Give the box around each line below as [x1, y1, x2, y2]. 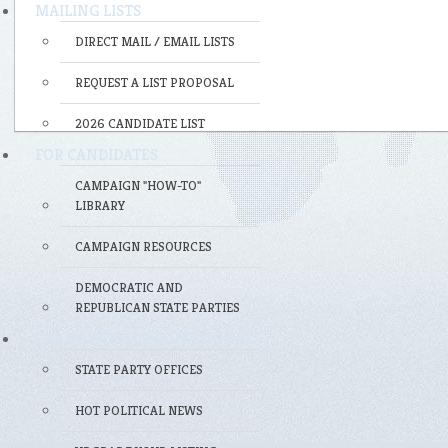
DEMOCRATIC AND [75, 279, 183, 296]
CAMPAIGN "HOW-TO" [75, 177, 201, 194]
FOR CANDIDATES [35, 144, 158, 165]
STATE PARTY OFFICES [75, 361, 203, 378]
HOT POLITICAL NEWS [75, 402, 203, 419]
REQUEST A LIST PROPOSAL [75, 74, 234, 91]
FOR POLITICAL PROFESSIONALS [35, 328, 261, 349]
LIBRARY [75, 197, 125, 214]
